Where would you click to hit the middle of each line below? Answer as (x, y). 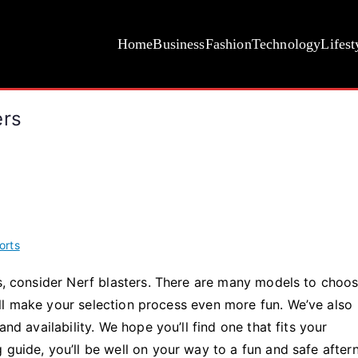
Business (179, 44)
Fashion (228, 44)
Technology (286, 44)
